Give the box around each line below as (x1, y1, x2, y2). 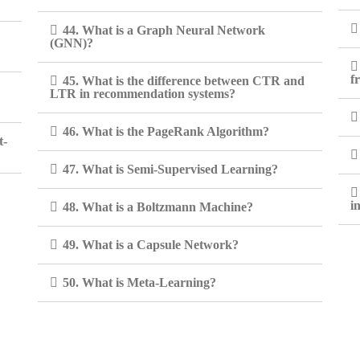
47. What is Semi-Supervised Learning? (63, 162, 279, 176)
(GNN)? (50, 36, 94, 50)
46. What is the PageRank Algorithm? (63, 125, 270, 138)
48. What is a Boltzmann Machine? (63, 200, 254, 214)
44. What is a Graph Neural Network (63, 23, 266, 37)
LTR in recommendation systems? (50, 87, 236, 100)
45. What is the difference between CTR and (63, 74, 305, 88)
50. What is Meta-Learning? (63, 276, 217, 289)
